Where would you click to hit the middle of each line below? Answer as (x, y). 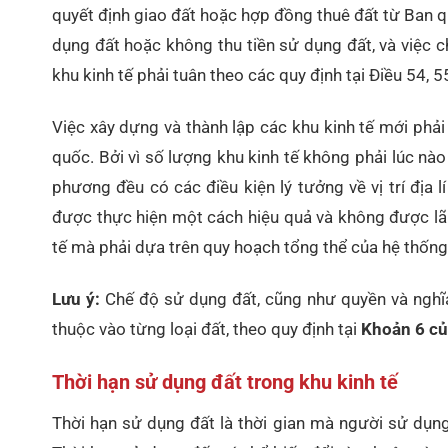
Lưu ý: (78, 299)
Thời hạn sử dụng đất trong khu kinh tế (225, 382)
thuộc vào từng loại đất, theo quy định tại (206, 329)
